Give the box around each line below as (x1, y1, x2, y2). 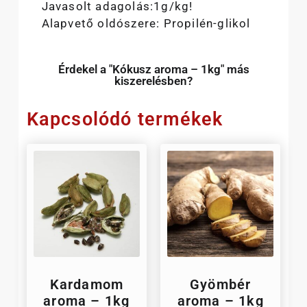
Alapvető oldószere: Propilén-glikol (41, 16, 251, 31)
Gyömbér (189, 275, 251, 293)
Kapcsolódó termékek (26, 108, 223, 131)
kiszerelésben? (114, 73, 193, 88)
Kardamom (49, 275, 124, 293)
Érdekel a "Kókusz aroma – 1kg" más (58, 62, 249, 76)
